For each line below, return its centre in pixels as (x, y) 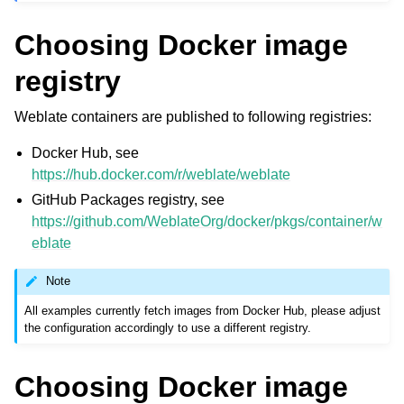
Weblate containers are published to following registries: (193, 116)
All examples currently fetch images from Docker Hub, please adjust (203, 310)
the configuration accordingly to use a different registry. (168, 327)
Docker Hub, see (86, 152)
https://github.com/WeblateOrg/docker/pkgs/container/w (207, 221)
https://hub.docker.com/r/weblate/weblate (161, 174)
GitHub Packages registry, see (129, 199)
